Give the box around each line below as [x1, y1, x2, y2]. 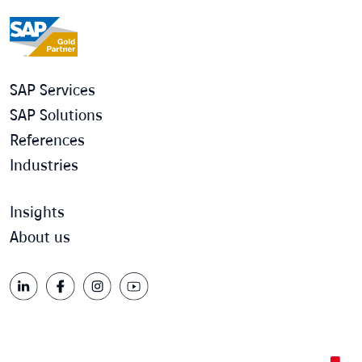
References [10, 129, 85, 151]
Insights [10, 201, 65, 223]
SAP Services [10, 79, 95, 101]
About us [10, 226, 70, 248]
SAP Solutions [10, 104, 103, 126]
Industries [10, 154, 78, 176]
